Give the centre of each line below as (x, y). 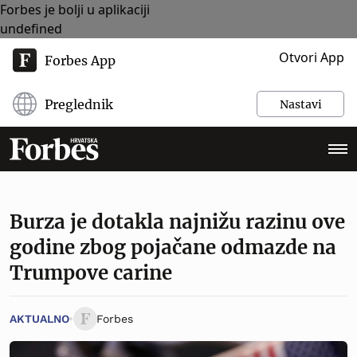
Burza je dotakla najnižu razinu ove (177, 222)
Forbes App (80, 60)
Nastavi (300, 104)
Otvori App (312, 57)
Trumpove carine (91, 273)
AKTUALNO (39, 319)
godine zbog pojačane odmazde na (173, 247)
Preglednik (79, 104)
